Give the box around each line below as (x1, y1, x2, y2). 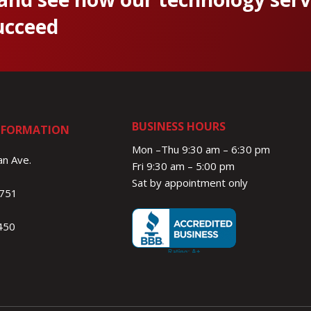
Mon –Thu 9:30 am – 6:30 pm (132, 142, 271, 157)
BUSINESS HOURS (132, 119, 226, 135)
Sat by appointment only (132, 176, 249, 190)
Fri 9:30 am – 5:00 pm (132, 159, 235, 174)
